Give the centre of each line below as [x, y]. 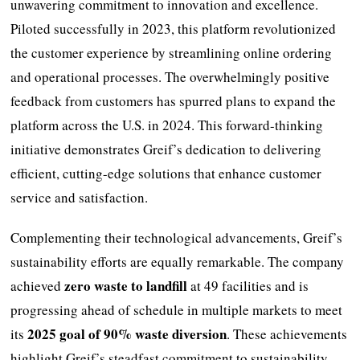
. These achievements [287, 333]
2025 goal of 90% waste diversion [127, 333]
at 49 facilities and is [248, 285]
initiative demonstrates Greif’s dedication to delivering [166, 149]
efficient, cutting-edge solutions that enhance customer [166, 173]
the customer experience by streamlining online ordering [172, 52]
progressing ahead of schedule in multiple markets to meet [177, 309]
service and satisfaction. [80, 197]
